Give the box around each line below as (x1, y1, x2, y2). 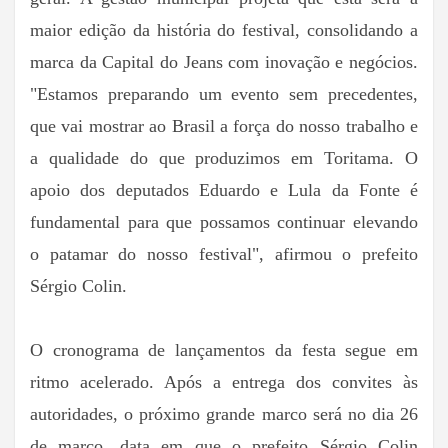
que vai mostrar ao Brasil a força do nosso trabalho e (30, 115, 418, 136)
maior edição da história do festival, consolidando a (30, 19, 418, 40)
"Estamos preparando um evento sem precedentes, (30, 83, 418, 104)
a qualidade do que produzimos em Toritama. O (30, 147, 418, 168)
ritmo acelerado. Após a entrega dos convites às (30, 371, 418, 392)
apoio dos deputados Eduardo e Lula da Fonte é (30, 179, 418, 200)
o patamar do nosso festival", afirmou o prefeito (30, 243, 418, 264)
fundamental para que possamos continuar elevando (30, 211, 418, 232)
